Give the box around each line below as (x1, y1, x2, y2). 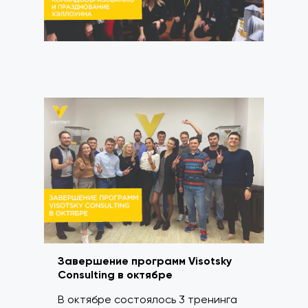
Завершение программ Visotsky (58, 254, 232, 268)
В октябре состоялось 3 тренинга (58, 293, 237, 307)
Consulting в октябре (58, 268, 173, 282)
